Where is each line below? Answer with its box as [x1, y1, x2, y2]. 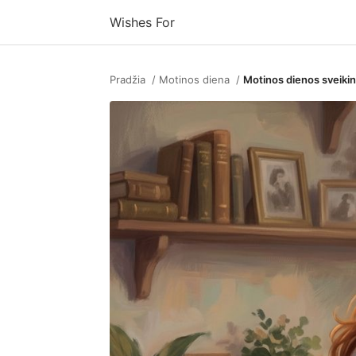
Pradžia [110, 73, 145, 86]
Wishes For [110, 14, 175, 30]
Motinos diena [159, 73, 230, 86]
